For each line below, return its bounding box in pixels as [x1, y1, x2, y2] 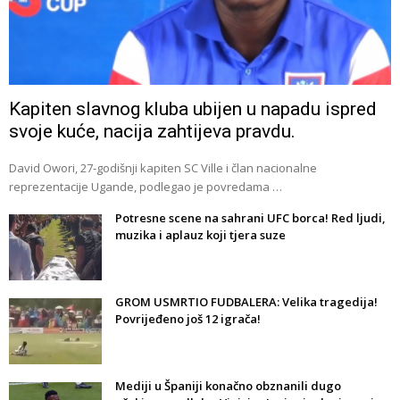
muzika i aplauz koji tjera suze [115, 227, 286, 244]
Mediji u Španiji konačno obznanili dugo [115, 378, 341, 395]
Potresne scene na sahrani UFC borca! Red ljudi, [115, 210, 386, 227]
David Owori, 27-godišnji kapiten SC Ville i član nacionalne [9, 160, 317, 177]
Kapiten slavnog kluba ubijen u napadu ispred [9, 98, 377, 121]
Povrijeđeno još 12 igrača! [115, 311, 261, 328]
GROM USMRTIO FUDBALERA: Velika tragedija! [115, 294, 378, 311]
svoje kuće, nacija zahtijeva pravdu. [9, 121, 296, 143]
